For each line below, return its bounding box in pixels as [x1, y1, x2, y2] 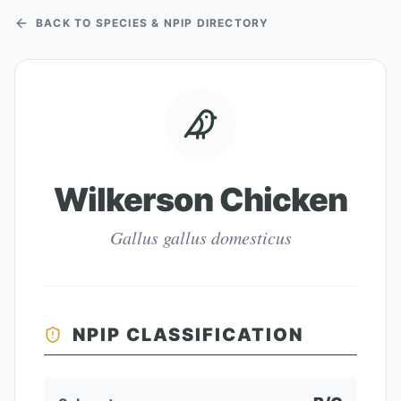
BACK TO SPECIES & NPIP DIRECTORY [36, 16, 269, 30]
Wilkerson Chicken [53, 180, 348, 219]
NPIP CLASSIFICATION [73, 324, 303, 346]
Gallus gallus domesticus [109, 226, 292, 249]
